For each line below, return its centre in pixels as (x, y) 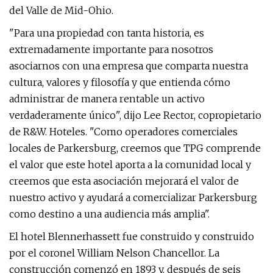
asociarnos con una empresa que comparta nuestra (129, 66)
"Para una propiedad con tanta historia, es (107, 33)
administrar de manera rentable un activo (107, 99)
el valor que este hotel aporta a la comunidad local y (130, 165)
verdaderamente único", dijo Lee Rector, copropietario (135, 115)
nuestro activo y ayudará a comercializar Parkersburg (133, 197)
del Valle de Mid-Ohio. (61, 10)
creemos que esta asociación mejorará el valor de (124, 181)
